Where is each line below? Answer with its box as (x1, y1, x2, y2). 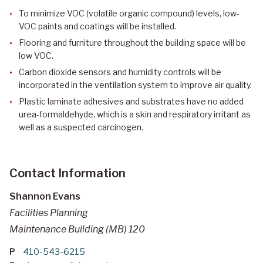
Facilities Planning (9, 207, 88, 219)
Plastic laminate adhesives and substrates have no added (19, 96, 244, 107)
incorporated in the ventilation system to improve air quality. (19, 80, 252, 90)
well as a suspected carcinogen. (19, 122, 143, 133)
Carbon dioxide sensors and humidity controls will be (19, 67, 221, 77)
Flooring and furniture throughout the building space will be (19, 38, 246, 48)
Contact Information (9, 166, 126, 181)
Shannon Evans (9, 191, 80, 203)
